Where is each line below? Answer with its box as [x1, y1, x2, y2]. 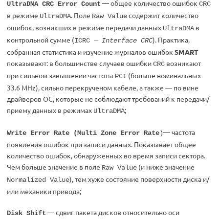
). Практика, [153, 35, 190, 44]
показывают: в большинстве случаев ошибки [7, 59, 153, 67]
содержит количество [127, 11, 198, 20]
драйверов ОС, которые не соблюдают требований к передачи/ [7, 94, 209, 103]
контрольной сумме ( [7, 35, 74, 44]
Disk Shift [7, 209, 46, 217]
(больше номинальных [127, 71, 201, 80]
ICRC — [74, 37, 102, 44]
